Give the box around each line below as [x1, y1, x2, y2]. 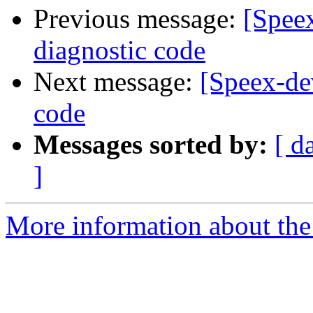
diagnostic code [34, 35, 205, 66]
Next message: [34, 66, 200, 97]
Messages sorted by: [34, 129, 268, 160]
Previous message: [34, 3, 243, 34]
